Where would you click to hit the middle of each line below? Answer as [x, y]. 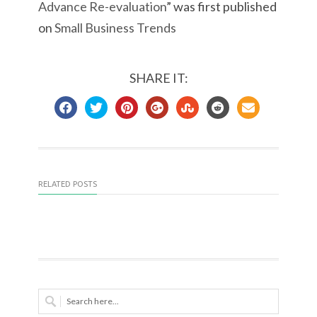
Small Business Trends [115, 28]
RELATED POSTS [68, 184]
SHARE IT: [158, 78]
